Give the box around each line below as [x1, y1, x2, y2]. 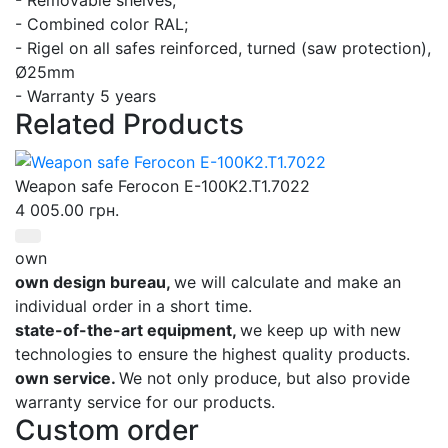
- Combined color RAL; [15, 13, 188, 34]
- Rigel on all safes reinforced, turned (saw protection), [15, 37, 431, 58]
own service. [15, 368, 119, 389]
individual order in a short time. [15, 296, 252, 317]
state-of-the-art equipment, [15, 320, 240, 341]
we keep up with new [240, 320, 401, 341]
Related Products [15, 106, 244, 141]
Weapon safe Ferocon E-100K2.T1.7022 [15, 176, 310, 197]
